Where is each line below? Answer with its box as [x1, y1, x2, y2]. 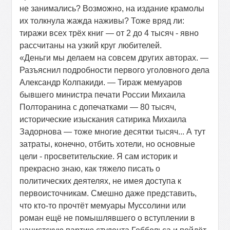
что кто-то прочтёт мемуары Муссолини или [20, 201, 186, 210]
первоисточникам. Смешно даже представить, [20, 189, 197, 198]
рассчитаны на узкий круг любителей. [20, 41, 162, 50]
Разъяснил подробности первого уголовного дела [20, 66, 210, 74]
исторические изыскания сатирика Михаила [20, 115, 187, 124]
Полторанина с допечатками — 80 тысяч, [20, 103, 177, 111]
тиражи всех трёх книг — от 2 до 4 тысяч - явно [20, 29, 199, 37]
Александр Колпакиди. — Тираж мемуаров [20, 78, 183, 87]
